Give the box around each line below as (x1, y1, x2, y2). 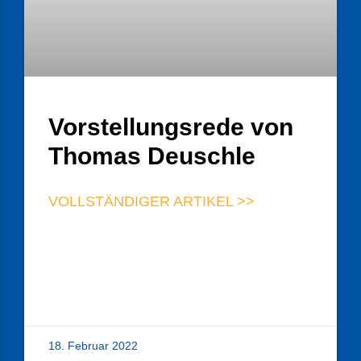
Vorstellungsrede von (48, 114, 293, 141)
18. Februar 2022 (48, 339, 138, 353)
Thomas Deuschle (48, 143, 255, 170)
